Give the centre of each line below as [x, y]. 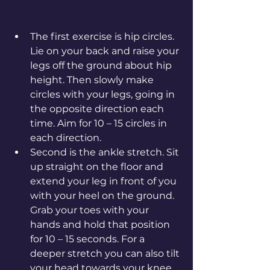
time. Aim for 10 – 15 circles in [100, 123]
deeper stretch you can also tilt [106, 253]
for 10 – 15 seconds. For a [89, 239]
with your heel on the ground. [103, 195]
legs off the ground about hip [102, 65]
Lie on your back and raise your [106, 51]
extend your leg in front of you [105, 181]
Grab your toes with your [91, 210]
